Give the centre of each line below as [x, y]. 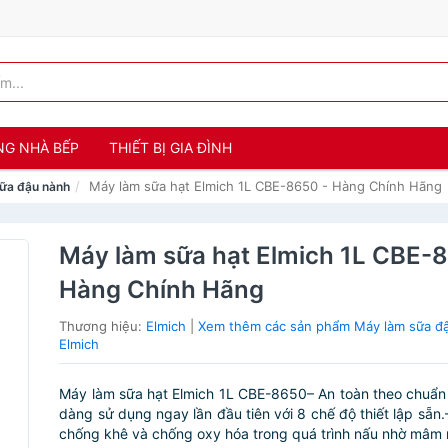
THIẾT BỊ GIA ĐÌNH [170, 147]
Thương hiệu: [103, 326]
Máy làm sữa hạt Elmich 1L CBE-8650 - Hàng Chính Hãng [265, 186]
